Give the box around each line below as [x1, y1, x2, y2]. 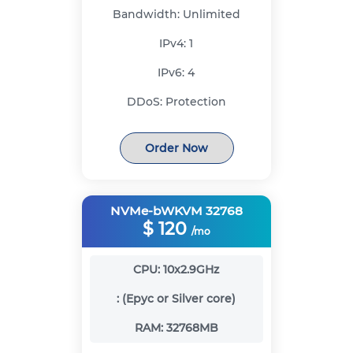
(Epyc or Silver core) [122, 292, 236, 307]
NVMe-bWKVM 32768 [110, 203, 243, 219]
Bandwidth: [112, 7, 183, 22]
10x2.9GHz [163, 262, 220, 277]
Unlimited [182, 7, 240, 22]
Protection [165, 95, 226, 110]
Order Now [145, 140, 208, 155]
